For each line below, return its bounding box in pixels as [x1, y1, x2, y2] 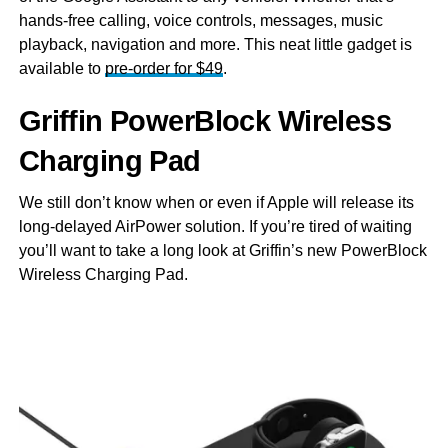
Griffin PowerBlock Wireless [18, 104, 392, 137]
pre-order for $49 [104, 59, 223, 77]
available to [18, 59, 105, 77]
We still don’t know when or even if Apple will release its [18, 193, 414, 211]
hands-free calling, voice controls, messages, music [18, 11, 383, 29]
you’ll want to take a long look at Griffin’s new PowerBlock [18, 241, 427, 259]
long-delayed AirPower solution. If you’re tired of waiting [18, 217, 412, 235]
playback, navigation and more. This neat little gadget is [18, 35, 412, 53]
